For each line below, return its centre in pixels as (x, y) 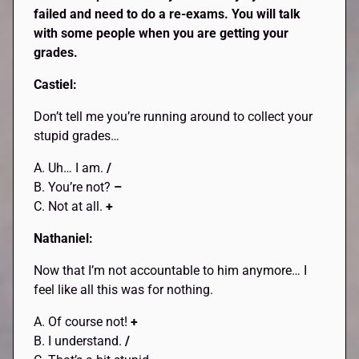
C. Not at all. (70, 207)
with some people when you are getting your (161, 34)
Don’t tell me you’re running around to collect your (173, 117)
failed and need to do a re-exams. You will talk (167, 14)
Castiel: (56, 85)
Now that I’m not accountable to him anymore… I (171, 271)
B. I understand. (80, 341)
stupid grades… (77, 136)
